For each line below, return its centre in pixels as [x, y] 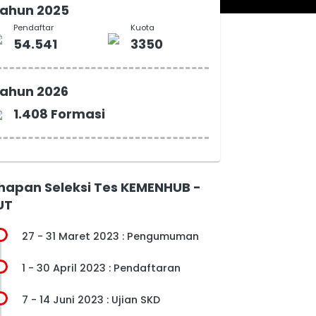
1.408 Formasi [59, 114]
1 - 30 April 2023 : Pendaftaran [101, 268]
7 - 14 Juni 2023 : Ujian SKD [91, 299]
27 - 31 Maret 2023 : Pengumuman [110, 236]
